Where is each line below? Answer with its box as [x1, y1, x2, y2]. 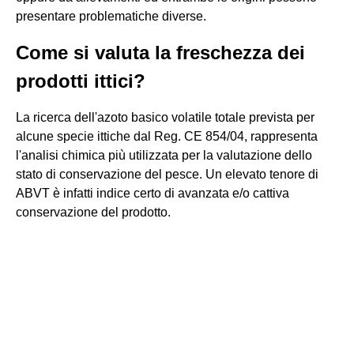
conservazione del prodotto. [16, 205, 171, 219]
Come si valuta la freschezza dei [16, 42, 305, 63]
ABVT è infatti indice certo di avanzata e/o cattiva [16, 186, 289, 200]
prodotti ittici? [16, 70, 145, 92]
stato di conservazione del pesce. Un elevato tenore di [16, 168, 318, 181]
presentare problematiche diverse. [16, 9, 206, 23]
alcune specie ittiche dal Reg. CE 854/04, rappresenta [16, 130, 318, 143]
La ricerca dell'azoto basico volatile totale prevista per [16, 111, 314, 124]
